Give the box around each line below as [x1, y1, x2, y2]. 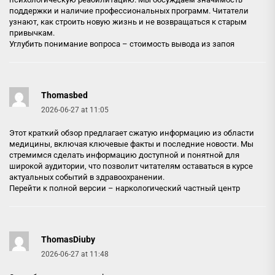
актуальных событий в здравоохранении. [9, 172, 165, 182]
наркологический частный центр [115, 183, 240, 193]
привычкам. [9, 28, 55, 37]
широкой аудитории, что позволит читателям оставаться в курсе [9, 161, 253, 171]
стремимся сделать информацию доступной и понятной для [9, 150, 239, 160]
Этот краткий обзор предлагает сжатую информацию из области [9, 128, 254, 137]
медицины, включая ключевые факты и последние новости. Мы [9, 139, 254, 149]
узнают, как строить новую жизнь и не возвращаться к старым [9, 17, 247, 26]
